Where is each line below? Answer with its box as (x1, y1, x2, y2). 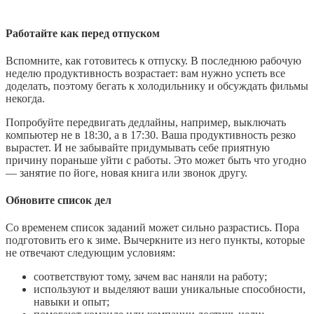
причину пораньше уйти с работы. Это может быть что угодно (6, 153, 306, 166)
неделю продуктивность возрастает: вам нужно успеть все (6, 67, 285, 79)
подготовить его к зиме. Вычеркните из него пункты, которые (6, 234, 305, 247)
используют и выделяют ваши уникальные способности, (34, 283, 306, 296)
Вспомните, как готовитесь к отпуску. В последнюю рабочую (6, 54, 301, 67)
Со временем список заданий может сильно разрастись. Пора (6, 221, 299, 234)
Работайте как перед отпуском (6, 27, 160, 39)
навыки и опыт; (34, 296, 109, 308)
